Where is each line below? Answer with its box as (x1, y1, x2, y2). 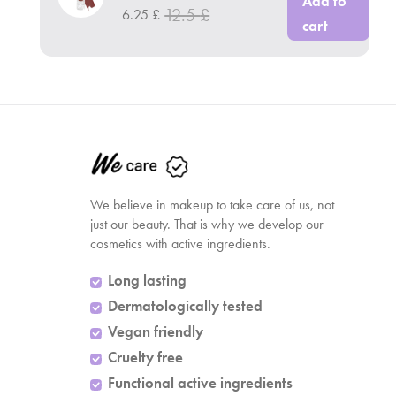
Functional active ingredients (108, 373, 293, 392)
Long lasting (108, 270, 187, 290)
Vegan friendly (108, 322, 203, 341)
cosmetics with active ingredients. (90, 234, 270, 253)
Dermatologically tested (108, 296, 263, 316)
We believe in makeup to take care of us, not (90, 195, 334, 214)
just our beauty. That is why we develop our (90, 215, 324, 233)
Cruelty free (108, 347, 183, 367)
